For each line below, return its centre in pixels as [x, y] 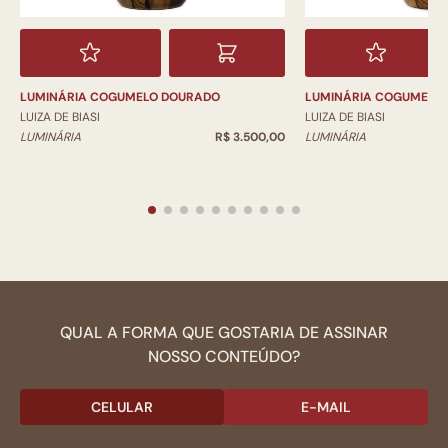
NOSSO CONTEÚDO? [224, 357]
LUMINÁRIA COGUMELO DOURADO [120, 97]
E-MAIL [326, 407]
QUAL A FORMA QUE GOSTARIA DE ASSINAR [224, 333]
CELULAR [122, 407]
